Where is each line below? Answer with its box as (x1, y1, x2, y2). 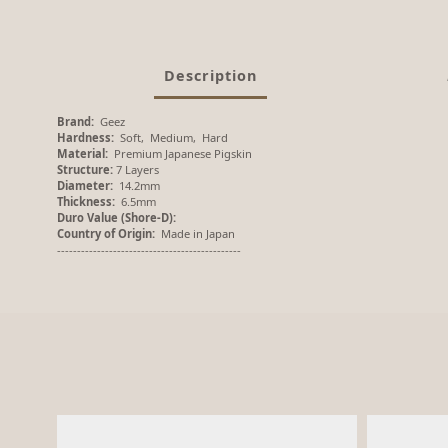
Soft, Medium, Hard (114, 130, 228, 145)
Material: (57, 146, 108, 161)
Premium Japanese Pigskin (108, 146, 252, 161)
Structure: (57, 162, 113, 177)
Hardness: (57, 130, 114, 145)
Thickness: (57, 194, 121, 209)
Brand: (57, 114, 94, 129)
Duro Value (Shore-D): (57, 210, 179, 225)
